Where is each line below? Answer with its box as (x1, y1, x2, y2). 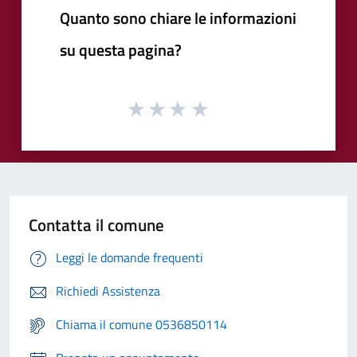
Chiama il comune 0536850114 (56, 315, 227, 335)
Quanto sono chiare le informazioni (60, 5, 296, 30)
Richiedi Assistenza (56, 281, 160, 301)
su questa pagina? (60, 37, 182, 62)
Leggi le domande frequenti (56, 248, 203, 268)
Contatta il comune (29, 212, 164, 238)
